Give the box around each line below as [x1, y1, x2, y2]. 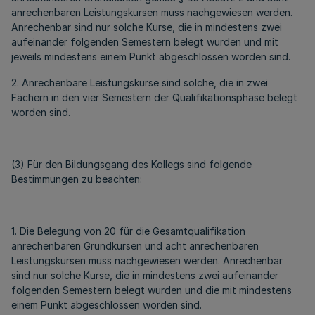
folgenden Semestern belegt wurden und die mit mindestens [11, 284, 292, 296]
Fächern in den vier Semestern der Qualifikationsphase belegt [11, 91, 297, 103]
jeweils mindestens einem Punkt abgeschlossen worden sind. [11, 51, 290, 63]
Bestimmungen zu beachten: [11, 173, 142, 185]
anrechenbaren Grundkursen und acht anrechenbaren [11, 240, 259, 252]
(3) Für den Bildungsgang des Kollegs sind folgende [11, 158, 252, 170]
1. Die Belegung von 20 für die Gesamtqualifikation [11, 225, 245, 237]
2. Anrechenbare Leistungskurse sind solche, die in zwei [11, 77, 268, 89]
